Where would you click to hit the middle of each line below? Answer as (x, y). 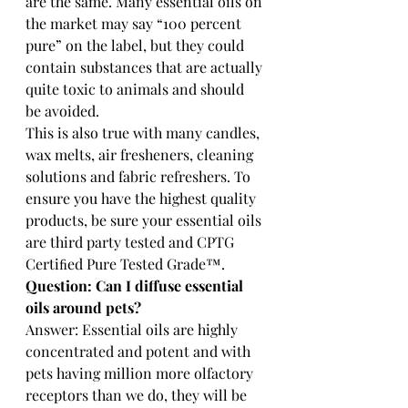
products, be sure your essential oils (145, 219)
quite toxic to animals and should (137, 88)
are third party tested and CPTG (132, 241)
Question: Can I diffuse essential (136, 285)
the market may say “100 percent (135, 23)
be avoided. (62, 110)
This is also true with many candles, (144, 132)
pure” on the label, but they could (137, 45)
